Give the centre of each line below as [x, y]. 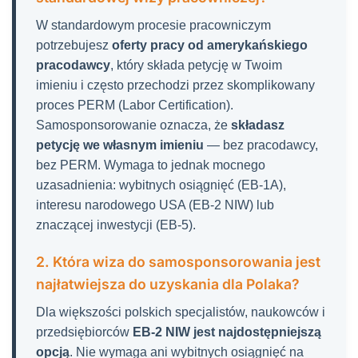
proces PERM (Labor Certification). [135, 105]
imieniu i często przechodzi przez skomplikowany [175, 86]
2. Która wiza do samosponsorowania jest [178, 262]
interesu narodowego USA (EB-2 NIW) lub [155, 205]
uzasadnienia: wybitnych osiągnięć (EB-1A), [161, 185]
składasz [258, 125]
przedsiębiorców [84, 332]
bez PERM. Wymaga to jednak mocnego [151, 165]
